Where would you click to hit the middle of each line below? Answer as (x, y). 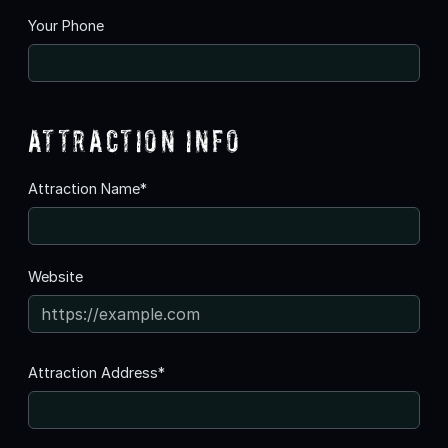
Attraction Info (135, 140)
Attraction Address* (96, 372)
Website (55, 276)
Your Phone (66, 25)
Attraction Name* (87, 188)
